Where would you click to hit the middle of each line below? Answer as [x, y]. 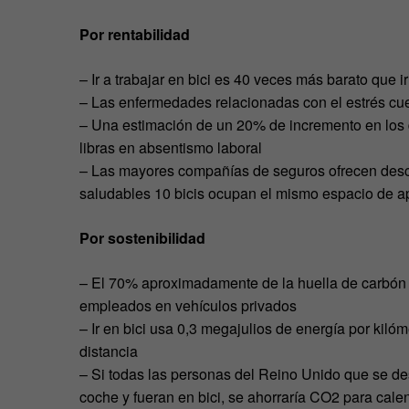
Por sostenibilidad [142, 237]
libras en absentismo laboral [171, 147]
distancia [109, 351]
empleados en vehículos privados [188, 305]
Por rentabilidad [135, 34]
